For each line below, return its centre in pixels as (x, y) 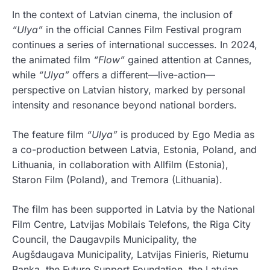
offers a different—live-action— (142, 74)
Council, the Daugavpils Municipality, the (104, 239)
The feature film (49, 134)
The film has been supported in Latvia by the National (133, 209)
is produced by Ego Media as (186, 134)
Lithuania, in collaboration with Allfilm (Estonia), (120, 164)
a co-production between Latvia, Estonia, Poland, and (134, 149)
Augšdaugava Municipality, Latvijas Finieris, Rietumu (130, 254)
